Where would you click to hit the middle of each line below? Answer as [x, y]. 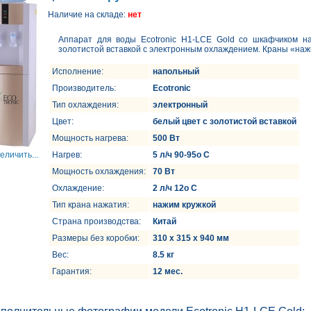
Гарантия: [72, 271]
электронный [180, 105]
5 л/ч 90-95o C [181, 155]
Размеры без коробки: [96, 238]
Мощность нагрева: [90, 138]
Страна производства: [96, 221]
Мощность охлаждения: [99, 171]
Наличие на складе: [88, 15]
